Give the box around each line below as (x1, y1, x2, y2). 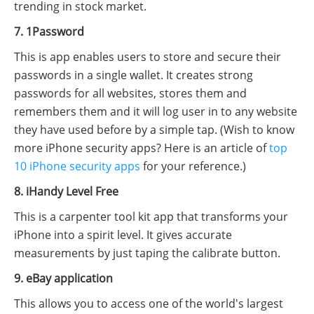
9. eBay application (14, 271, 113, 286)
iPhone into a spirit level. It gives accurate (14, 227, 232, 243)
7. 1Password (14, 24, 84, 39)
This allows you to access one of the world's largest (14, 296, 283, 311)
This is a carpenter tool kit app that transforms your (14, 209, 288, 224)
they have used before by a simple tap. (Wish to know (14, 122, 294, 137)
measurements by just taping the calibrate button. (14, 245, 280, 261)
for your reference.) (140, 158, 246, 174)
